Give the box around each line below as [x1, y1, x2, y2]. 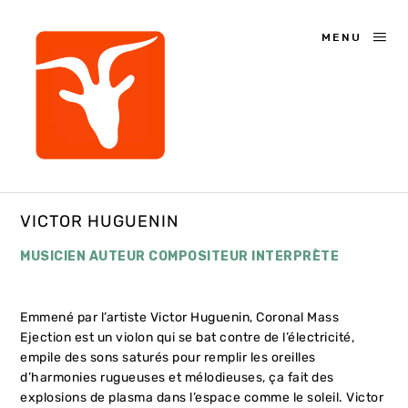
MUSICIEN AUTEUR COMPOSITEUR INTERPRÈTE [20, 249, 340, 265]
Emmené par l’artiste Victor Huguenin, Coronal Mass [20, 309, 340, 325]
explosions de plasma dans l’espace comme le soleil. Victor [20, 389, 384, 405]
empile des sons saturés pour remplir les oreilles [20, 349, 316, 365]
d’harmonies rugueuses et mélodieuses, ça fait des [20, 369, 334, 385]
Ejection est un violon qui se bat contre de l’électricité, [20, 329, 355, 345]
